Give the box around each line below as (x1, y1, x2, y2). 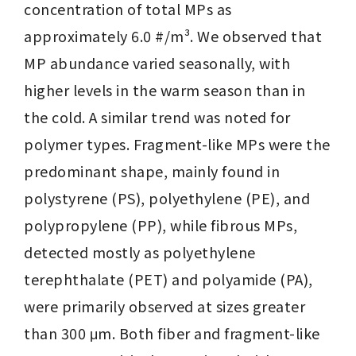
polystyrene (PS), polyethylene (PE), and (24, 188, 310, 208)
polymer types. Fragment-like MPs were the (24, 133, 331, 154)
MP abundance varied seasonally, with (24, 52, 290, 73)
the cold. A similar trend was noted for (24, 106, 291, 127)
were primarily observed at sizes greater (24, 296, 305, 316)
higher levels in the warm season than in (24, 79, 305, 100)
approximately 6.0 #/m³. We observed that (24, 25, 322, 46)
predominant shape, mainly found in (24, 161, 280, 181)
